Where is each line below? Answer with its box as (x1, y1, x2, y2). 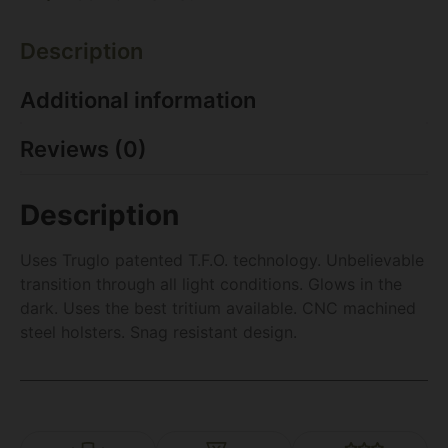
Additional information (20, 86, 256, 113)
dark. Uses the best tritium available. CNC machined (20, 297, 416, 318)
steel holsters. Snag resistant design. (20, 321, 297, 342)
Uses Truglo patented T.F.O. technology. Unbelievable (20, 249, 424, 270)
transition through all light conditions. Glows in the (20, 273, 402, 294)
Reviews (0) (20, 135, 147, 162)
